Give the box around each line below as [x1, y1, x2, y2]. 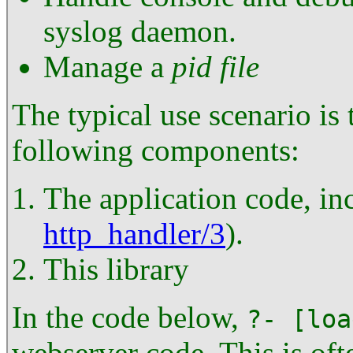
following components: [12, 133, 299, 167]
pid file [172, 50, 259, 84]
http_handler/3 [43, 217, 225, 251]
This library [43, 252, 189, 286]
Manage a [43, 50, 172, 84]
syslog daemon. [43, 14, 236, 48]
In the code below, [12, 300, 247, 334]
